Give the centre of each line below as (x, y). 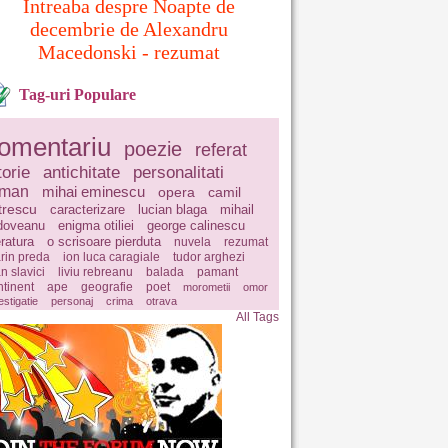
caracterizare (87, 209)
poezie (153, 149)
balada (165, 272)
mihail (237, 209)
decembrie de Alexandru (129, 29)
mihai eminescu (93, 191)
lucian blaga (172, 209)
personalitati (178, 172)
